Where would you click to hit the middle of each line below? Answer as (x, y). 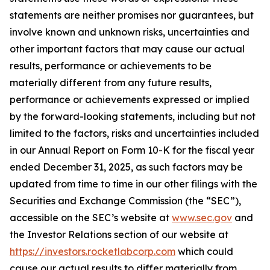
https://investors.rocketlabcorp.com (93, 251)
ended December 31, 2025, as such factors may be (126, 167)
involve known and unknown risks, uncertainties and (130, 32)
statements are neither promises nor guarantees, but (132, 15)
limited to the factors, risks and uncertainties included (134, 133)
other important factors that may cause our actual (127, 49)
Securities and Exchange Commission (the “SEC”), (125, 201)
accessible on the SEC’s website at (91, 218)
